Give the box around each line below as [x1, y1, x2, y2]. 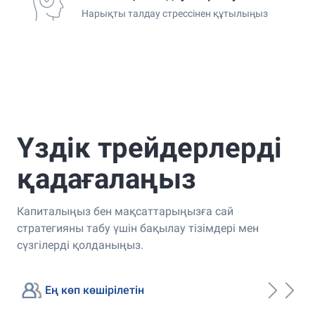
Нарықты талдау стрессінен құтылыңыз [82, 7, 268, 19]
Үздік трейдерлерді [17, 131, 282, 165]
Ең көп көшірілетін [45, 283, 144, 297]
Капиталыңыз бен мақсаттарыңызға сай [17, 205, 233, 218]
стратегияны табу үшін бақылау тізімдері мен [17, 221, 259, 235]
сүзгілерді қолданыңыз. [17, 238, 143, 252]
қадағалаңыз [17, 162, 196, 195]
